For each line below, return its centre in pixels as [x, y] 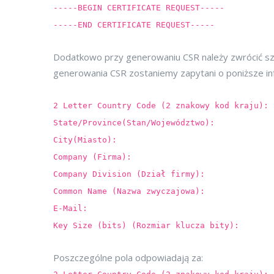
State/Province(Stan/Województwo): [134, 123]
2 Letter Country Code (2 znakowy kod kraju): [161, 106]
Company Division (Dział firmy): [129, 174]
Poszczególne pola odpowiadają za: [128, 257]
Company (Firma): [92, 157]
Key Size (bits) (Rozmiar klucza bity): [146, 225]
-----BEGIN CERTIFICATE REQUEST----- [139, 8]
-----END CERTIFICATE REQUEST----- [134, 25]
